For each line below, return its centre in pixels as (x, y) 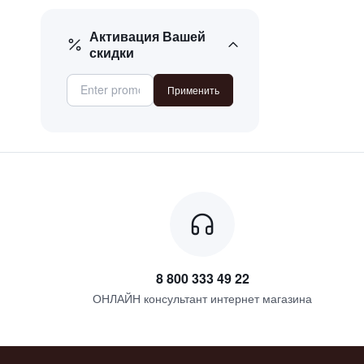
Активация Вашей (147, 36)
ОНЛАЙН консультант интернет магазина (203, 298)
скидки (111, 52)
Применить (193, 89)
